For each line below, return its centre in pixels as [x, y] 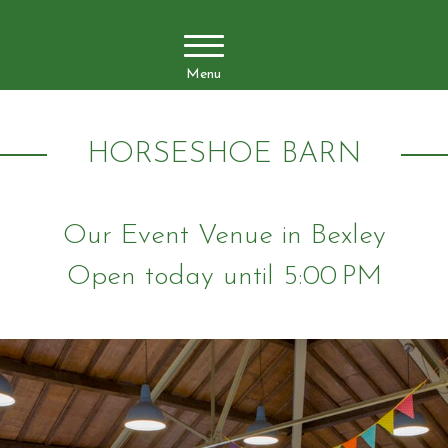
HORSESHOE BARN [224, 154]
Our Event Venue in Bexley [224, 236]
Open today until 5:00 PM [224, 277]
